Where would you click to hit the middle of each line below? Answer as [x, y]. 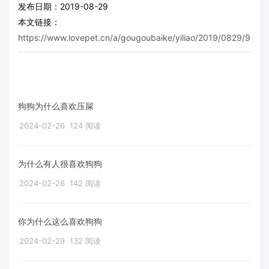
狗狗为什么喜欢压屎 [56, 106]
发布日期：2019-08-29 [63, 7]
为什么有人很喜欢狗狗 [60, 164]
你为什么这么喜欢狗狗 [60, 222]
